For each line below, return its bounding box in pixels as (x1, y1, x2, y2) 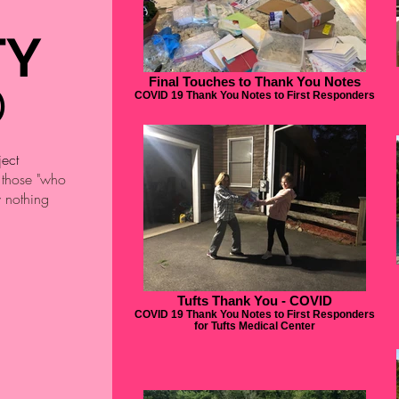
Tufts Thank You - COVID (177, 293, 332, 308)
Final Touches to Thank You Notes (149, 74, 361, 89)
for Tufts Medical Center (194, 320, 315, 331)
